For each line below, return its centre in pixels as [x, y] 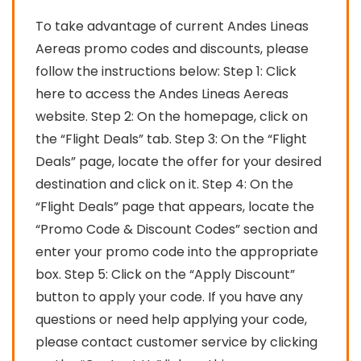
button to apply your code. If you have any [169, 297]
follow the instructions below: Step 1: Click [166, 71]
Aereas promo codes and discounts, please [172, 48]
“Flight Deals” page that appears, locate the [175, 206]
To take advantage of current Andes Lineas [172, 26]
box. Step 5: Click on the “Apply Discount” [165, 274]
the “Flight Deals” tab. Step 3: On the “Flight [171, 139]
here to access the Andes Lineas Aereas [162, 93]
